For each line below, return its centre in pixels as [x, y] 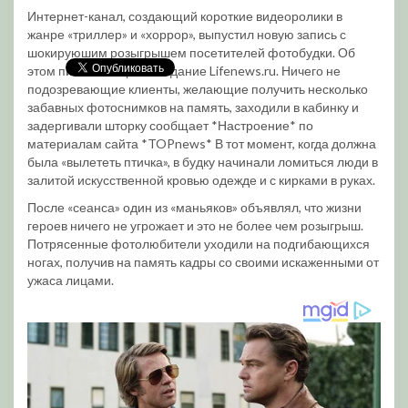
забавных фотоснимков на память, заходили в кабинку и [193, 107]
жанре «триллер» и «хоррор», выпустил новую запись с [187, 34]
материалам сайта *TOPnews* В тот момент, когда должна [202, 143]
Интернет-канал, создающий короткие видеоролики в [185, 16]
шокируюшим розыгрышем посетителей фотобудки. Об [191, 52]
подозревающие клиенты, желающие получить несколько [198, 89]
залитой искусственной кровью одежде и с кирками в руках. [201, 180]
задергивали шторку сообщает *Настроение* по [170, 125]
